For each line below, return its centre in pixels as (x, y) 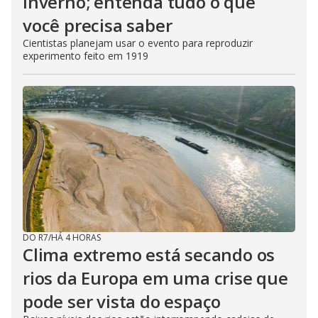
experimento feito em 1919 (86, 56)
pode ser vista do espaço (122, 302)
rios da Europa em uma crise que (155, 278)
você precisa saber (98, 26)
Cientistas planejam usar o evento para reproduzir (138, 43)
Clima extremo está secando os (149, 255)
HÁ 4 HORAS (76, 238)
